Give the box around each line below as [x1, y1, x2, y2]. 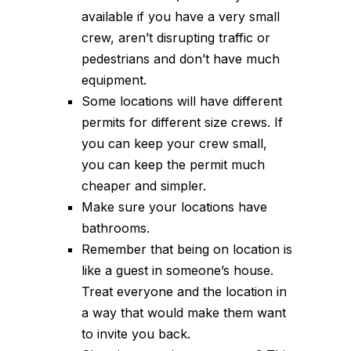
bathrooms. [81, 219, 150, 236]
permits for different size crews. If [81, 114, 283, 130]
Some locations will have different [81, 92, 282, 109]
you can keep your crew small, [81, 135, 267, 151]
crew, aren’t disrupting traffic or [81, 29, 270, 45]
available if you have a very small [81, 8, 280, 24]
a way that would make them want [81, 304, 286, 320]
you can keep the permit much [81, 156, 265, 172]
